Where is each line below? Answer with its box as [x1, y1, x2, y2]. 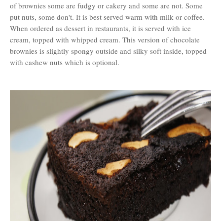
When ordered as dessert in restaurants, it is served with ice [10, 23, 191, 33]
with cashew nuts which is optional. [10, 57, 119, 67]
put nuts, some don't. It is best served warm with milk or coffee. [10, 12, 205, 22]
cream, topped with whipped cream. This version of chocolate [10, 35, 200, 44]
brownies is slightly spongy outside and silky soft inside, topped [10, 46, 207, 56]
